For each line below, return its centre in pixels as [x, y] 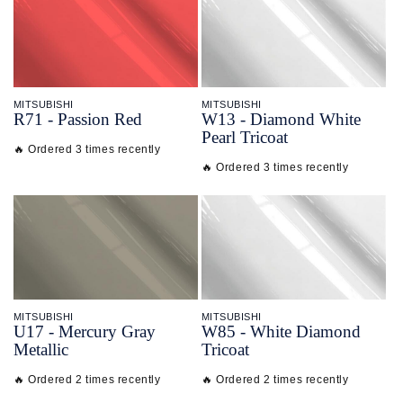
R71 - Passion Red [78, 120]
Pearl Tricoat [245, 138]
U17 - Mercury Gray [85, 331]
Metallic [41, 349]
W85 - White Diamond [281, 331]
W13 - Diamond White [281, 120]
